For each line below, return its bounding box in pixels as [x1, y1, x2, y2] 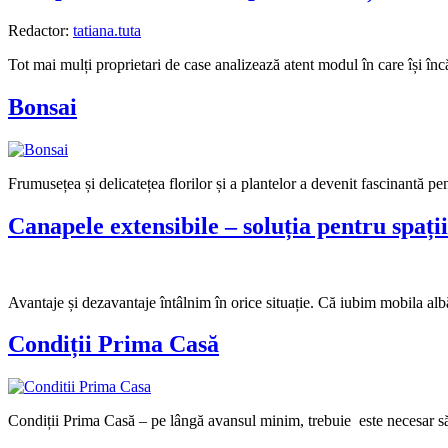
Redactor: [8, 21, 73, 39]
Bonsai [8, 93, 77, 120]
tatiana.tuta [73, 21, 141, 39]
